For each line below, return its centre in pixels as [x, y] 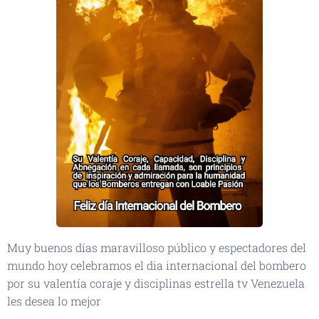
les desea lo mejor [56, 300]
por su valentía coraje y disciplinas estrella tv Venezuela [156, 283]
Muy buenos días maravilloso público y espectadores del [157, 247]
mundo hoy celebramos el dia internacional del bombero [157, 265]
